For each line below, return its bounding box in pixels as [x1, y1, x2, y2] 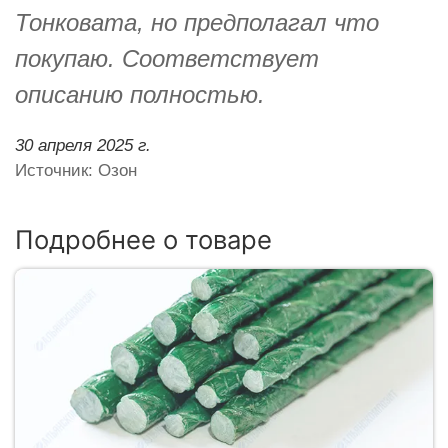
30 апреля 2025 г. [15, 135, 151, 155]
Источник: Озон [15, 160, 137, 180]
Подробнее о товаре [15, 223, 272, 255]
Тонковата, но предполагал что [15, 8, 379, 36]
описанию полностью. [15, 80, 265, 108]
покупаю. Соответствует [15, 44, 319, 72]
